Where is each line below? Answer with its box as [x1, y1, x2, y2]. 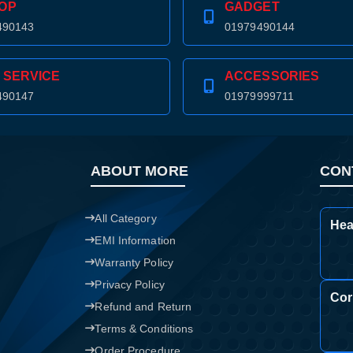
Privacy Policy [95, 278, 165, 291]
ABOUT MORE [90, 163, 188, 179]
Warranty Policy [95, 256, 173, 269]
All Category [95, 212, 157, 225]
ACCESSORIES [225, 69, 320, 83]
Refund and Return [95, 300, 192, 313]
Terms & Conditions [95, 322, 194, 335]
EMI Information [95, 234, 176, 247]
